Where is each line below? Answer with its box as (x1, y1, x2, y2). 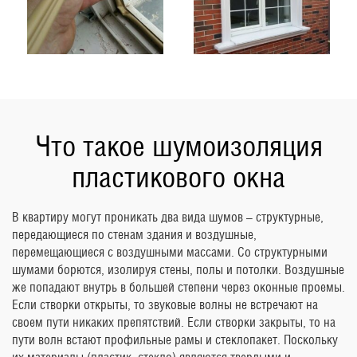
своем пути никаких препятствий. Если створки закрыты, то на (12, 315, 335, 331)
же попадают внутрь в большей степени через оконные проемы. (12, 280, 345, 296)
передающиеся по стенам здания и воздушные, (12, 227, 257, 243)
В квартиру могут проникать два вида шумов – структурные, (12, 210, 324, 226)
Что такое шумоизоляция (34, 129, 323, 163)
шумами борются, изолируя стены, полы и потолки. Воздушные (12, 262, 344, 278)
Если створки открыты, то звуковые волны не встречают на (12, 297, 318, 313)
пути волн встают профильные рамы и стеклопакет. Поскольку (12, 332, 338, 348)
